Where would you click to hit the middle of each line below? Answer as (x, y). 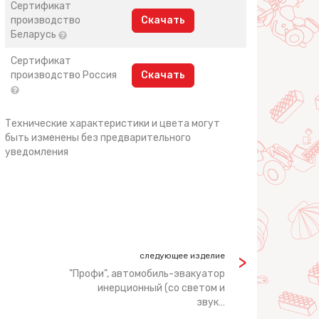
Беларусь (35, 35)
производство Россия (64, 75)
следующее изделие (182, 256)
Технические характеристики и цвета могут (113, 124)
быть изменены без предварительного (98, 138)
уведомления (37, 152)
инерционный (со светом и (161, 288)
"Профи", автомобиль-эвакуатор (147, 274)
